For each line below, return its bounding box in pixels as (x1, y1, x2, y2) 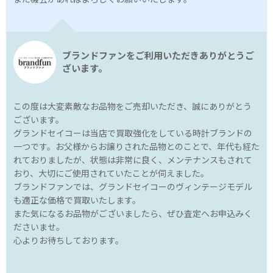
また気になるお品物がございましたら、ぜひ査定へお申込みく (13, 208, 252, 220)
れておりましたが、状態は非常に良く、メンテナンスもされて (13, 154, 252, 166)
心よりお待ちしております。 (13, 235, 124, 247)
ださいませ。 (13, 221, 65, 233)
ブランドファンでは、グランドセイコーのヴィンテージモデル (13, 181, 252, 193)
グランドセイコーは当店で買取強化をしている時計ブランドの (13, 127, 252, 140)
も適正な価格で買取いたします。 (13, 194, 141, 207)
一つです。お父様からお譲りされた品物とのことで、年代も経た (13, 141, 260, 153)
